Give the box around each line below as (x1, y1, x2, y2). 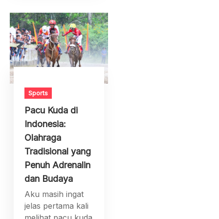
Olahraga (24, 132, 62, 143)
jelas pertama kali (24, 201, 89, 211)
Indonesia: (24, 119, 66, 130)
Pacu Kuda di (24, 105, 78, 116)
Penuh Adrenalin (24, 160, 91, 171)
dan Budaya (24, 174, 73, 184)
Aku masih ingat (24, 189, 84, 199)
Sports (28, 89, 48, 97)
